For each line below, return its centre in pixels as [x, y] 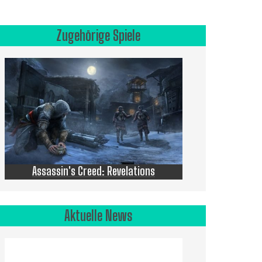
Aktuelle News [98, 216]
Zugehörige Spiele [98, 35]
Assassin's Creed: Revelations [93, 171]
